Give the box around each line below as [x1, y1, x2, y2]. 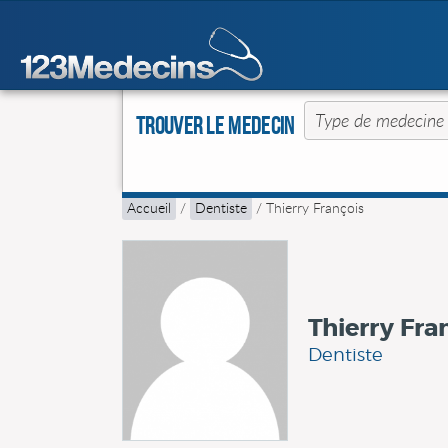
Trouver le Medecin [136, 113, 295, 139]
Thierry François [266, 198, 364, 217]
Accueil [127, 198, 171, 217]
